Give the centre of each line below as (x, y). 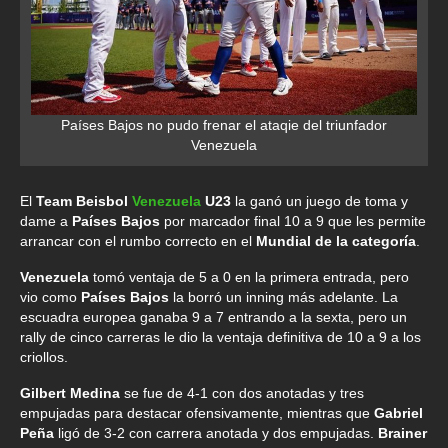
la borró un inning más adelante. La (283, 296)
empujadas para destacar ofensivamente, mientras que (197, 412)
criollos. (44, 356)
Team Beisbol (84, 200)
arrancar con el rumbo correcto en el (138, 240)
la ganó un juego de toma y (319, 200)
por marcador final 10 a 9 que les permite (295, 220)
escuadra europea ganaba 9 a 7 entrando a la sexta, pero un (213, 316)
